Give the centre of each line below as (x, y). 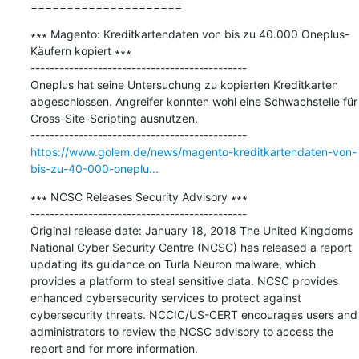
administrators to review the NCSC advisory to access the (182, 331)
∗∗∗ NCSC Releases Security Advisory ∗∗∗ (139, 196)
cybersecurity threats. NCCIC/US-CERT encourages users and (194, 314)
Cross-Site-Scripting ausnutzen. (114, 118)
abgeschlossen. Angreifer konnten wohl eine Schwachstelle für (194, 101)
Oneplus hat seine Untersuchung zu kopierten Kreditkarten (184, 84)
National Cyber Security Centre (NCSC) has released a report (191, 247)
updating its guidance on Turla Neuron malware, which (173, 264)
